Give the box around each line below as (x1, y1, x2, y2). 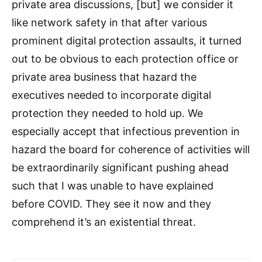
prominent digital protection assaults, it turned (12, 35, 242, 47)
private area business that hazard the (12, 71, 196, 84)
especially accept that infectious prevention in (12, 125, 240, 138)
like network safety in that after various (12, 16, 207, 29)
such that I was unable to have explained (12, 180, 216, 192)
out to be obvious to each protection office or (12, 53, 239, 65)
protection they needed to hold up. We (12, 107, 203, 120)
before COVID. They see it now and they (12, 198, 211, 211)
